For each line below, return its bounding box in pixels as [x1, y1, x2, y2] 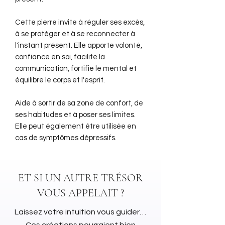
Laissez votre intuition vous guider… [15, 207, 146, 216]
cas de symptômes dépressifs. [15, 134, 118, 142]
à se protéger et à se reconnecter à [15, 30, 135, 38]
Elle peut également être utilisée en [15, 122, 136, 130]
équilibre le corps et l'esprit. [15, 76, 105, 84]
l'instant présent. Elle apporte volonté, [15, 41, 142, 49]
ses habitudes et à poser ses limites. [15, 110, 136, 119]
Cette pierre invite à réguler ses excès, [15, 18, 145, 26]
